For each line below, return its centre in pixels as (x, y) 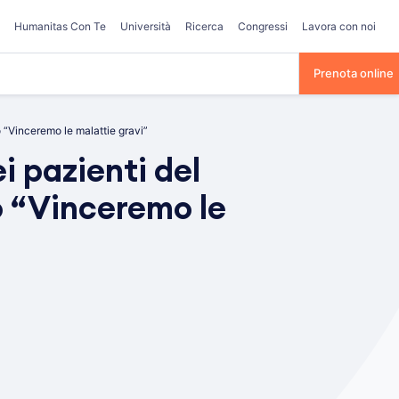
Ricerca (204, 26)
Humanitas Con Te (60, 26)
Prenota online (354, 73)
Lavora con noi (339, 26)
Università (146, 26)
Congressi (263, 26)
